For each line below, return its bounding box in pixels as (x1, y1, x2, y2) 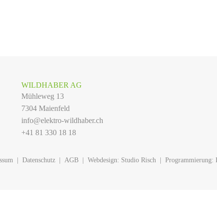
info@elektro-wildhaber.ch (21, 116, 103, 124)
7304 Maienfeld (21, 104, 70, 112)
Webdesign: (88, 156, 121, 164)
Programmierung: (165, 156, 216, 164)
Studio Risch (121, 156, 156, 164)
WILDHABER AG (21, 81, 82, 89)
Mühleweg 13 (21, 92, 64, 100)
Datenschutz (22, 156, 55, 164)
